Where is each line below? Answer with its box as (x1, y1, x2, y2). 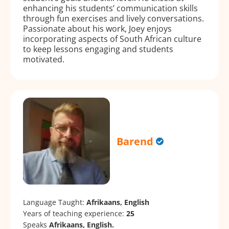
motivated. (23, 53, 64, 65)
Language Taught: (23, 197, 86, 208)
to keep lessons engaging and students (23, 43, 173, 55)
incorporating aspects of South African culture (23, 33, 201, 44)
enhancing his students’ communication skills (23, 2, 198, 14)
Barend (117, 134, 154, 148)
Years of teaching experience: (23, 209, 126, 219)
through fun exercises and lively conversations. (23, 12, 204, 24)
